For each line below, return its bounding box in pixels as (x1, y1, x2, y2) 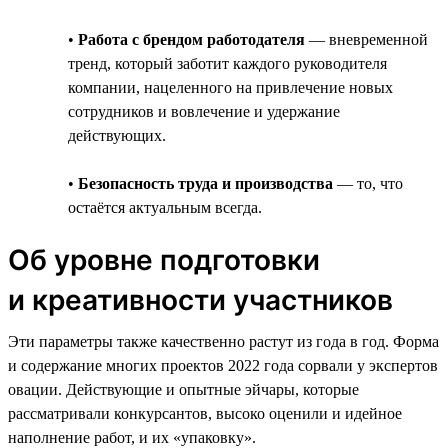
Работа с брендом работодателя (78, 30, 305, 48)
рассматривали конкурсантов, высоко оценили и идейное (8, 404, 402, 422)
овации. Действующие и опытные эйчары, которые (8, 380, 359, 398)
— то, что (333, 174, 403, 192)
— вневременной (305, 30, 428, 48)
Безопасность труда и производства (78, 174, 333, 192)
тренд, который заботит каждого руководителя (68, 54, 387, 72)
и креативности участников (8, 282, 393, 317)
